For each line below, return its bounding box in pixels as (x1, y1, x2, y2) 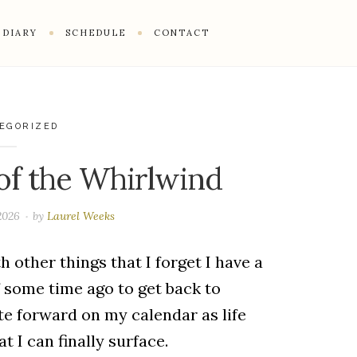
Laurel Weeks (47, 208, 116, 223)
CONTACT (153, 26, 210, 38)
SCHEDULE (65, 26, 126, 38)
